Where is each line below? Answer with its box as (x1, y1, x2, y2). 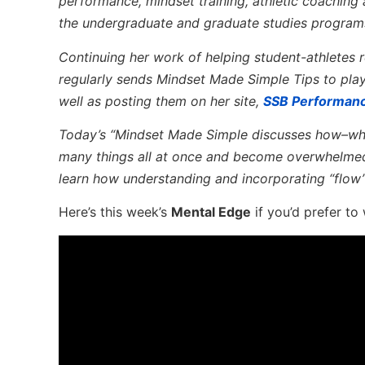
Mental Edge (171, 204, 251, 221)
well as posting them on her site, (59, 92, 263, 109)
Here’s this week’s (59, 204, 171, 221)
